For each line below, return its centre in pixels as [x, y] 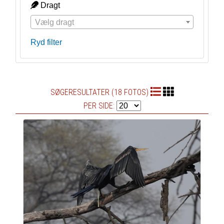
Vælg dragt [54, 22]
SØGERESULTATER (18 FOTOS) [100, 92]
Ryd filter [46, 42]
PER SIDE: [100, 105]
